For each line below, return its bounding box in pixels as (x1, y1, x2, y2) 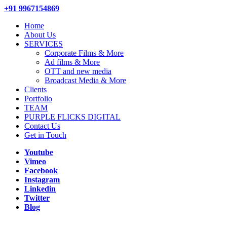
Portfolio (24, 94, 52, 103)
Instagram (24, 175, 60, 184)
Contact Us (24, 122, 60, 130)
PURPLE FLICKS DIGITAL (24, 112, 121, 121)
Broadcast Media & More (45, 76, 126, 85)
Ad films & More (45, 58, 100, 66)
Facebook (24, 166, 58, 175)
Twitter (24, 194, 50, 202)
